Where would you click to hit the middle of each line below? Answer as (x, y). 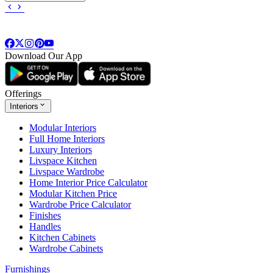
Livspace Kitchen (63, 160)
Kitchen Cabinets (62, 237)
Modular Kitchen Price (73, 193)
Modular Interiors (63, 127)
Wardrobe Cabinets (66, 248)
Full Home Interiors (67, 138)
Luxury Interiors (61, 149)
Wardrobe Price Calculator (80, 204)
